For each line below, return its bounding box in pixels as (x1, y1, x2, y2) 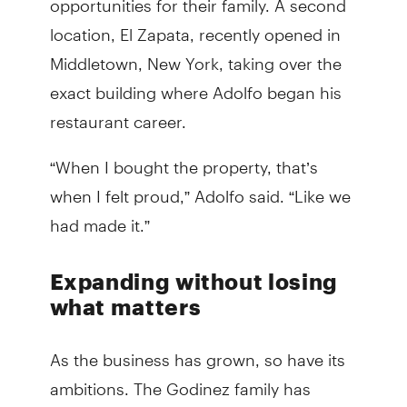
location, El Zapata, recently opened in (49, 9, 341, 45)
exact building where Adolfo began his (49, 67, 342, 104)
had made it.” (49, 200, 153, 236)
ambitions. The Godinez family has (49, 363, 311, 400)
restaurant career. (49, 96, 186, 133)
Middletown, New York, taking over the (49, 38, 342, 74)
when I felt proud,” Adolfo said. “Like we (49, 171, 351, 207)
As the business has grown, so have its (49, 334, 345, 371)
